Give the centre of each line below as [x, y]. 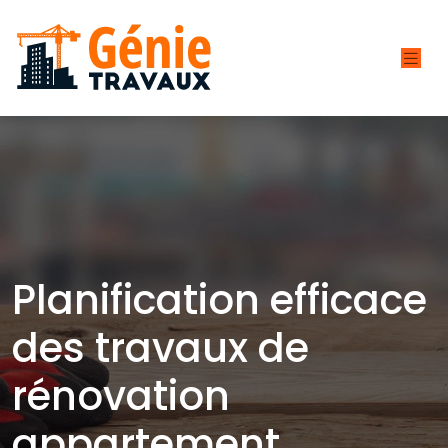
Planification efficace [219, 300]
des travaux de [160, 348]
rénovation [121, 396]
